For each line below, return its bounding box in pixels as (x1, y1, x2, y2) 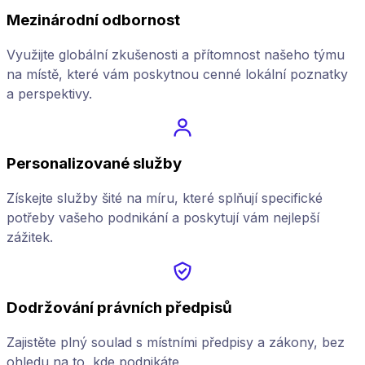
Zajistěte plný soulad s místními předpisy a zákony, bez (7, 333, 345, 350)
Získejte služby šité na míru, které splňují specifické (7, 190, 323, 207)
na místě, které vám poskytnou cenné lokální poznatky (7, 65, 348, 82)
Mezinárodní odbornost (7, 11, 180, 30)
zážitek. (7, 229, 53, 246)
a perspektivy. (7, 85, 92, 102)
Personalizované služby (7, 154, 182, 174)
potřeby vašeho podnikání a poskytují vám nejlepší (7, 209, 319, 226)
